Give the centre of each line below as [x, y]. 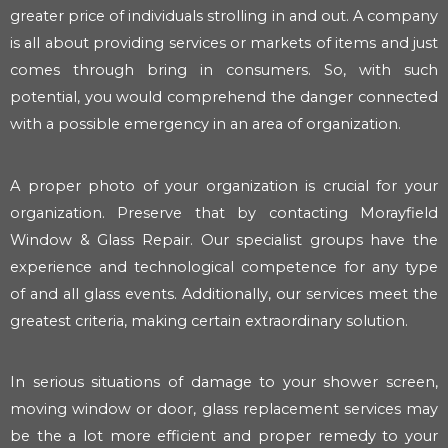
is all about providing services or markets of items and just [224, 43]
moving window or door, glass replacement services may [224, 409]
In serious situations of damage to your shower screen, [224, 382]
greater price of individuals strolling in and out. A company [224, 16]
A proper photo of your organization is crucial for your [224, 185]
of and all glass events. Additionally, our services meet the [224, 293]
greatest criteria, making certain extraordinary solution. [209, 320]
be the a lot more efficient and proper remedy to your [224, 436]
